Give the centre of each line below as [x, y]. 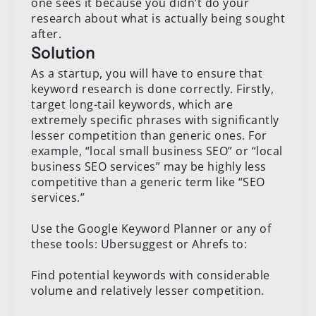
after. [46, 34]
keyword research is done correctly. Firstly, [152, 89]
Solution [63, 53]
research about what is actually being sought [158, 18]
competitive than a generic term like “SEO [148, 182]
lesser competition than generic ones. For [149, 135]
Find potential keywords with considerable [151, 275]
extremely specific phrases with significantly [155, 120]
